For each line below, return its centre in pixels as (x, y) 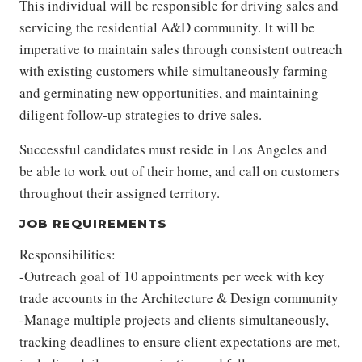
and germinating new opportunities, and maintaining (169, 93)
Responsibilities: (67, 254)
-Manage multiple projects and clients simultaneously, (174, 320)
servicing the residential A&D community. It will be (167, 27)
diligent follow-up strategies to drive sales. (141, 114)
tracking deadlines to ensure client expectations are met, (180, 341)
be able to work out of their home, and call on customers (179, 171)
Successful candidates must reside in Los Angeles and (173, 149)
